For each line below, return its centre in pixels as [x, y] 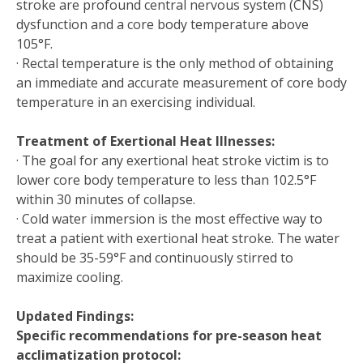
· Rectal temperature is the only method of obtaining [175, 63]
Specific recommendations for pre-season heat [169, 335]
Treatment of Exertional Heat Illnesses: [145, 141]
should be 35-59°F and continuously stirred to [155, 257]
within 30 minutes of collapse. [106, 199]
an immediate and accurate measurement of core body [181, 82]
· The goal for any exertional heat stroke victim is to [173, 160]
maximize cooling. [70, 277]
